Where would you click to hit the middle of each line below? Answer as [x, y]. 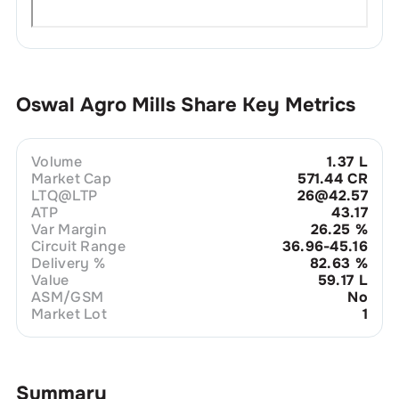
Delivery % [68, 263]
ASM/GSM [67, 297]
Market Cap [71, 178]
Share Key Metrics [268, 105]
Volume [56, 161]
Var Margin [69, 229]
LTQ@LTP [64, 195]
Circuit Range [78, 246]
